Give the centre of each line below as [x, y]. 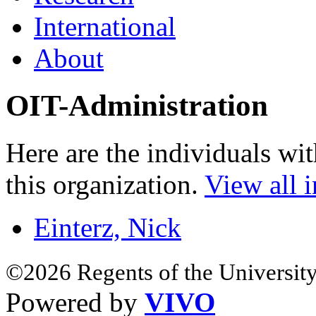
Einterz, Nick [108, 227]
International [105, 26]
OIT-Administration [137, 105]
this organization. [105, 184]
